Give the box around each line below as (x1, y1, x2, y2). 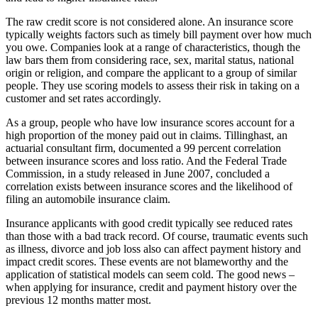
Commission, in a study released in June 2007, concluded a (6, 167, 270, 180)
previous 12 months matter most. (6, 293, 151, 306)
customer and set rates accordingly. (6, 92, 161, 104)
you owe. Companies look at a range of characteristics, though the (6, 40, 300, 53)
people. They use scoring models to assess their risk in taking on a (6, 79, 300, 92)
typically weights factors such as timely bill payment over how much (6, 28, 312, 40)
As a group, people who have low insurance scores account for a (6, 116, 295, 128)
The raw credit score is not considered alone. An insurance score (6, 15, 293, 28)
